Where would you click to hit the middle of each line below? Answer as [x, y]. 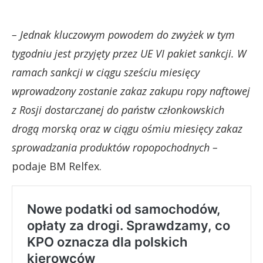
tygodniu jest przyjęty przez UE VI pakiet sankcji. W [129, 53]
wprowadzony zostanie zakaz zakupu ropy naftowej [131, 91]
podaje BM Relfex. [57, 166]
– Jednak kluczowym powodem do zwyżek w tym [123, 34]
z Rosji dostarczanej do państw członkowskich [118, 109]
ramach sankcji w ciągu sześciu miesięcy [106, 72]
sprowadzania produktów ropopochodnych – [115, 147]
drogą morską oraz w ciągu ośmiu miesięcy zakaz [127, 128]
